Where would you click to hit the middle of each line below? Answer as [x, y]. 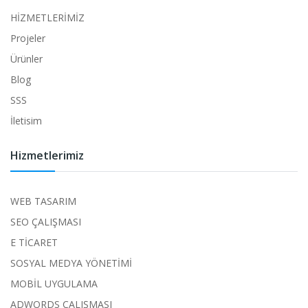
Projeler [28, 38]
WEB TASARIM [43, 201]
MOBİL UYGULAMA [54, 284]
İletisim [26, 121]
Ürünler [26, 59]
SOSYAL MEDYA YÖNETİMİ [71, 263]
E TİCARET [34, 243]
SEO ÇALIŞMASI [46, 222]
